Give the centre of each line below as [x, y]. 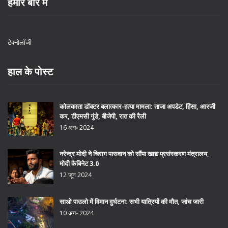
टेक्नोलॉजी [20, 42]
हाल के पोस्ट [30, 71]
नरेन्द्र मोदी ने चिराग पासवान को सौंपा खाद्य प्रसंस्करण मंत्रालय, [134, 154]
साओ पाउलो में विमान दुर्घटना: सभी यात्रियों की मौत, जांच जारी [132, 201]
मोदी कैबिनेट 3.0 [79, 164]
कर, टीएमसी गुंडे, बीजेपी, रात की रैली [103, 116]
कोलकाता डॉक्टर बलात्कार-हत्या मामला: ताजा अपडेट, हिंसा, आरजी [137, 106]
